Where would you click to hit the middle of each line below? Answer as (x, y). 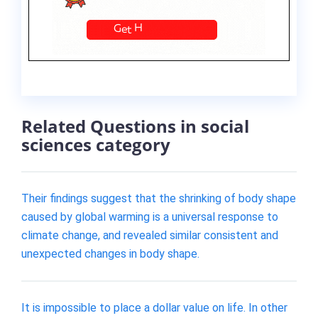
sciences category (96, 145)
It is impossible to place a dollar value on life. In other (154, 307)
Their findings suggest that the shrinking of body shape (159, 198)
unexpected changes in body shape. (110, 253)
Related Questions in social (135, 126)
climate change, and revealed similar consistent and (150, 235)
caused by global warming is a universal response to (150, 216)
